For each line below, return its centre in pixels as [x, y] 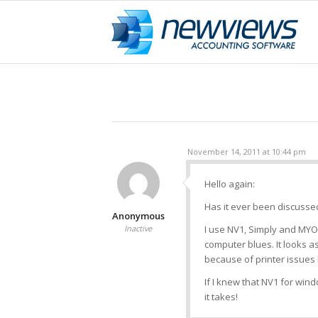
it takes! [221, 297]
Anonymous [138, 216]
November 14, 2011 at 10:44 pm [247, 152]
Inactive [138, 228]
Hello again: [230, 184]
